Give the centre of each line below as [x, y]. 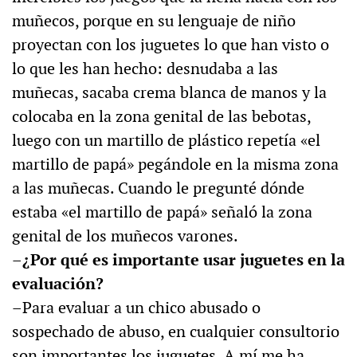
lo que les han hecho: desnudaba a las [145, 69]
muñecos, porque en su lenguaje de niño [154, 21]
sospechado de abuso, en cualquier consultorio [176, 332]
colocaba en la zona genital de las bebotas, [161, 117]
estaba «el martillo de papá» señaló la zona [162, 212]
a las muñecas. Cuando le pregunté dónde [158, 188]
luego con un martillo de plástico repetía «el [166, 141]
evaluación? [58, 284]
